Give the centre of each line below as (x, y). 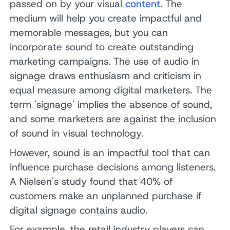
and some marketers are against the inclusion (113, 119)
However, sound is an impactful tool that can (110, 152)
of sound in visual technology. (77, 133)
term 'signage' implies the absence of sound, (111, 105)
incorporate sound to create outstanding (102, 47)
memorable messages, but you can (89, 33)
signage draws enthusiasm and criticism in (106, 76)
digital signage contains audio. (79, 210)
